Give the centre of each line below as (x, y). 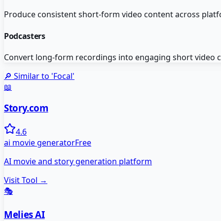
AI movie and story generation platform (78, 162)
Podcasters (25, 36)
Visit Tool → (26, 180)
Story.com (26, 108)
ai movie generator (39, 143)
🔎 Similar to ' (29, 76)
